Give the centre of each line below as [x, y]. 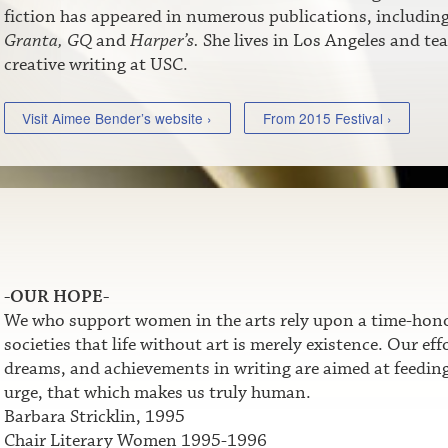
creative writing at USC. [95, 64]
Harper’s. [164, 40]
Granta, [33, 40]
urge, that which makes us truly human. [157, 393]
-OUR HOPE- [56, 297]
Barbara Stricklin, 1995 [94, 417]
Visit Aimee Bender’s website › [117, 117]
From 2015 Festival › [327, 117]
